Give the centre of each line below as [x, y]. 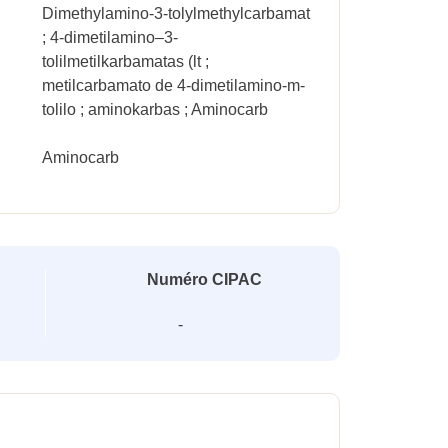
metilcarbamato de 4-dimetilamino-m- [174, 85]
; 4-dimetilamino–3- [110, 37]
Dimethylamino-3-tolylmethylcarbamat [176, 13]
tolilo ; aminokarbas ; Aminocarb [155, 109]
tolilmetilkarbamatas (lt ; [126, 61]
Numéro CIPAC [205, 279]
